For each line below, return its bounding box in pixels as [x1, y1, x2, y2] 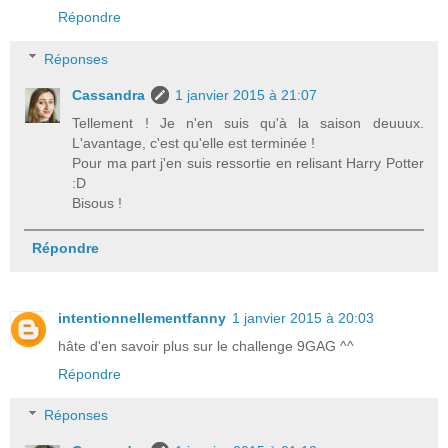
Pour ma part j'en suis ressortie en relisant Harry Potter [72, 154, 424, 171]
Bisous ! [72, 194, 123, 211]
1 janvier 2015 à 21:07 [175, 86, 318, 103]
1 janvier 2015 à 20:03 [232, 309, 374, 326]
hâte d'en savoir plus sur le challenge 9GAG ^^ [58, 337, 354, 354]
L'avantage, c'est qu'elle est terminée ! [72, 134, 316, 151]
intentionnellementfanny [58, 309, 226, 326]
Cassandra [72, 86, 146, 103]
